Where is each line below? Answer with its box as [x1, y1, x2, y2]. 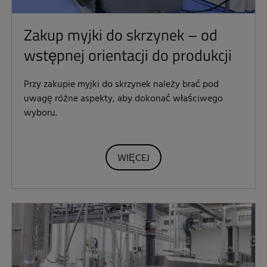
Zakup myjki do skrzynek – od [24, 23, 218, 46]
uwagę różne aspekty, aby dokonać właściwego [24, 91, 223, 107]
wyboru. [24, 105, 57, 121]
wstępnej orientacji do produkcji [24, 43, 232, 67]
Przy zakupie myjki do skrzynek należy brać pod [24, 76, 219, 92]
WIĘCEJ [117, 150, 150, 166]
